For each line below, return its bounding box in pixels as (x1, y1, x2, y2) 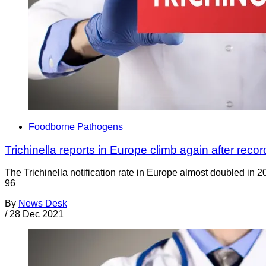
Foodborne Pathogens (28, 121, 123, 132)
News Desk (18, 198, 67, 209)
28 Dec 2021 (9, 209, 64, 220)
